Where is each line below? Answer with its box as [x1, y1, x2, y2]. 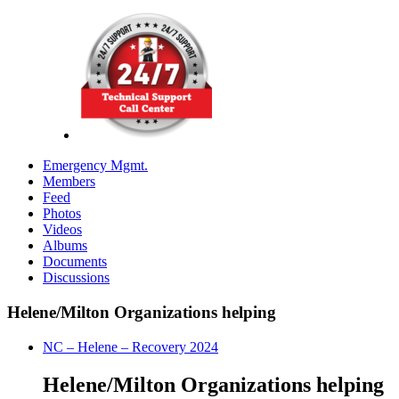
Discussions [43, 270, 110, 286]
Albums [43, 238, 87, 254]
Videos [43, 222, 82, 238]
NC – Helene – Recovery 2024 [43, 338, 218, 354]
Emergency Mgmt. [43, 158, 148, 174]
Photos [43, 206, 81, 222]
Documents [43, 254, 107, 270]
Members [43, 174, 95, 190]
